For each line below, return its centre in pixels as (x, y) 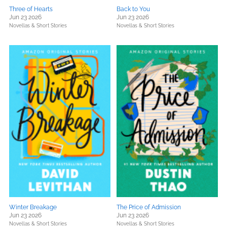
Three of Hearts (31, 9)
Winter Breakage (33, 207)
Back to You (133, 9)
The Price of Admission (149, 207)
